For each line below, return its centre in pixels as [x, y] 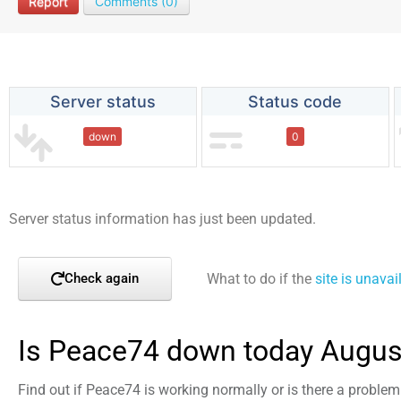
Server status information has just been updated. [162, 219]
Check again [102, 278]
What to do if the [260, 278]
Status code [295, 102]
